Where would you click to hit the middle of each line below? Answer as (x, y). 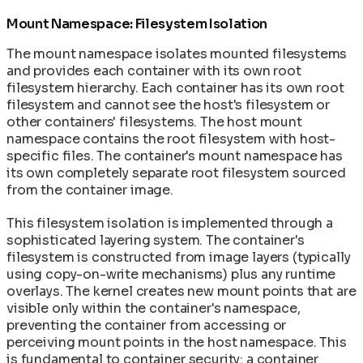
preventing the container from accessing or (147, 325)
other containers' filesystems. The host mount (154, 122)
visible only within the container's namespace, (154, 308)
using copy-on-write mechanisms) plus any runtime (171, 274)
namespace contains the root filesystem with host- (171, 139)
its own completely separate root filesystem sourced (176, 173)
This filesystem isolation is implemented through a (170, 223)
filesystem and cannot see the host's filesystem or (168, 105)
